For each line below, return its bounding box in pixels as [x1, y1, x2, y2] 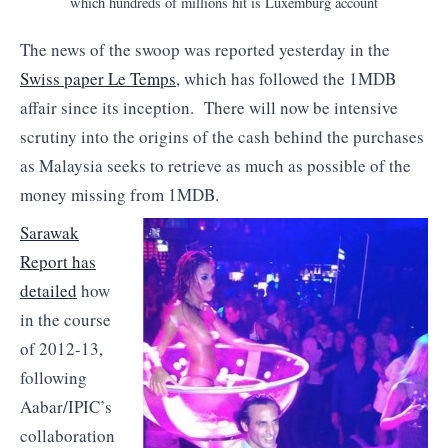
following [20, 365, 87, 389]
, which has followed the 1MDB [176, 67, 396, 91]
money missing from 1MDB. [20, 183, 219, 207]
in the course [20, 307, 111, 331]
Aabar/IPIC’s [20, 394, 112, 418]
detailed [20, 278, 77, 302]
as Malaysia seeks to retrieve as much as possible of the [20, 154, 411, 178]
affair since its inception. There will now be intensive [20, 96, 398, 120]
